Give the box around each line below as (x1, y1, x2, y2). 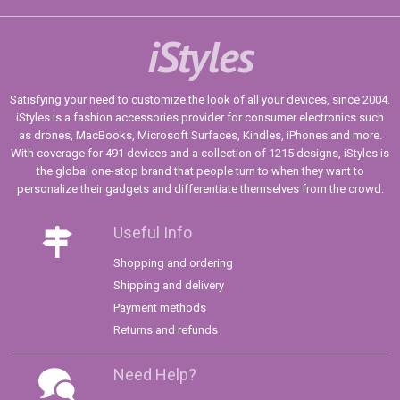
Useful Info (113, 223, 192, 243)
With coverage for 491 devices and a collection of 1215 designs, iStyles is (11, 146, 389, 161)
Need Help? (113, 365, 196, 385)
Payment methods (113, 301, 206, 315)
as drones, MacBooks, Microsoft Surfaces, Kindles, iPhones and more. (18, 129, 382, 143)
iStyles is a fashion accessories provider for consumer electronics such (16, 111, 384, 125)
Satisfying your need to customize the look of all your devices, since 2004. (10, 93, 390, 107)
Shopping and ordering (113, 256, 233, 271)
